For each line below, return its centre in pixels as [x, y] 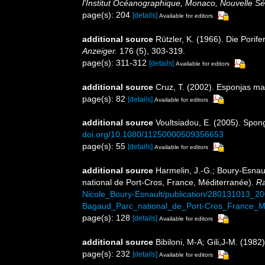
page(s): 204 [107, 14]
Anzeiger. [100, 51]
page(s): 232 [107, 254]
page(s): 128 [107, 218]
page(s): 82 [105, 98]
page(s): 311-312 [116, 62]
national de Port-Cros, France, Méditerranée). [169, 182]
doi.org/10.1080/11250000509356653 [153, 135]
